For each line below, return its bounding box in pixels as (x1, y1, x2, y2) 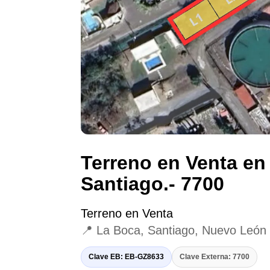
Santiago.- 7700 (81, 173, 225, 195)
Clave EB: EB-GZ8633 (89, 253, 165, 262)
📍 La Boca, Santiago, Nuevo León (81, 224, 267, 237)
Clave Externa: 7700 (180, 253, 250, 262)
